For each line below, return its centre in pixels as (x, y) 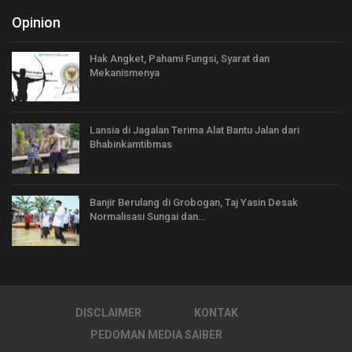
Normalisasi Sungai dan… (147, 216)
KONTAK (216, 312)
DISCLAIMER (108, 312)
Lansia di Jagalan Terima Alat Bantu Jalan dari (194, 130)
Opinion (36, 22)
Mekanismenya (125, 72)
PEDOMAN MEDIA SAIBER (156, 334)
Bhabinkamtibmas (131, 145)
